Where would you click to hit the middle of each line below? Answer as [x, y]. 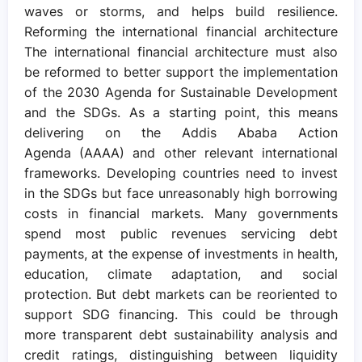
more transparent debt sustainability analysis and [181, 334]
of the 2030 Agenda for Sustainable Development [181, 92]
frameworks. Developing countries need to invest [181, 173]
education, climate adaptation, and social [181, 274]
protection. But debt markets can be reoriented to [181, 294]
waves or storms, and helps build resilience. [181, 11]
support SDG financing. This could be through [181, 314]
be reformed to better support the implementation [181, 72]
